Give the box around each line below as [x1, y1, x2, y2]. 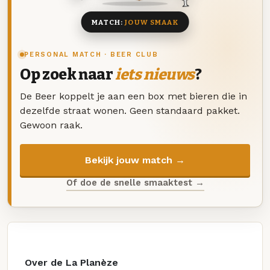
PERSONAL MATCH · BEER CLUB [24, 51, 159, 59]
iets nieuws [115, 66, 195, 84]
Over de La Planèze [25, 257, 118, 269]
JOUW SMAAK [125, 17, 178, 27]
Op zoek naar [20, 66, 116, 84]
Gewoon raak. [20, 119, 83, 131]
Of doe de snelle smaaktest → [66, 177, 204, 188]
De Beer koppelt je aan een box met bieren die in [20, 90, 247, 102]
